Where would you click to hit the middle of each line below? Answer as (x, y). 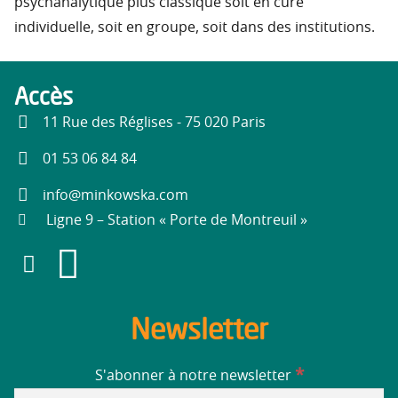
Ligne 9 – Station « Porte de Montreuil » (176, 220)
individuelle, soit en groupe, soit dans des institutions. (195, 28)
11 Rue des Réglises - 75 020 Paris (154, 123)
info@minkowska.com (115, 195)
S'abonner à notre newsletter (195, 375)
